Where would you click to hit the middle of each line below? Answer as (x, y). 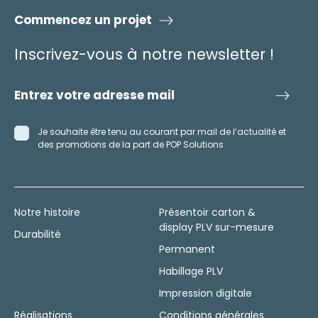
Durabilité (38, 234)
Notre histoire (47, 212)
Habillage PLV (191, 271)
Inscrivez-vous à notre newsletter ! (144, 54)
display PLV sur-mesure (216, 227)
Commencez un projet (83, 20)
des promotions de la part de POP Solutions (131, 144)
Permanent (187, 249)
